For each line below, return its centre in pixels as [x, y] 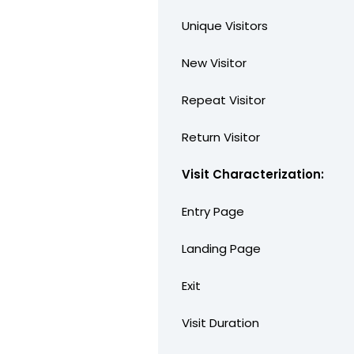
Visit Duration [221, 322]
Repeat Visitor [224, 100]
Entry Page [213, 211]
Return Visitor [221, 137]
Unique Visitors [225, 25]
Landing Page [222, 248]
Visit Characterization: [253, 174]
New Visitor [215, 62]
